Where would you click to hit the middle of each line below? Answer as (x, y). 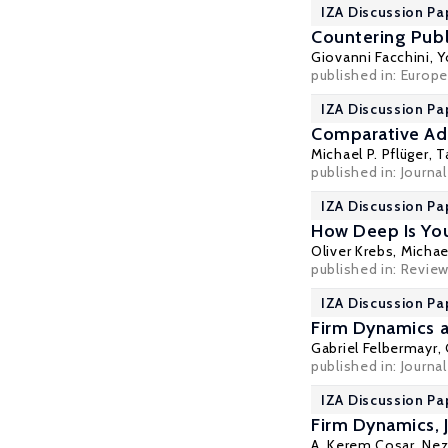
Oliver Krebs (352, 251)
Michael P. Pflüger (370, 154)
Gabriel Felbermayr (374, 348)
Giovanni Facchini (370, 57)
